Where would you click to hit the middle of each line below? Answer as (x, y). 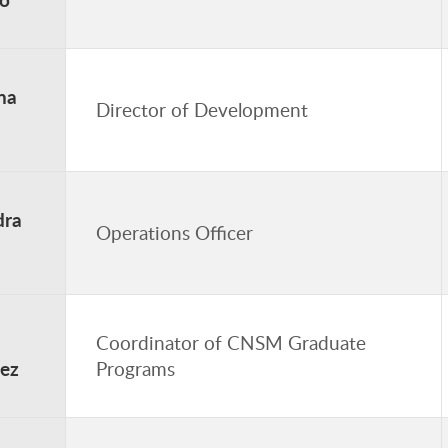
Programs (135, 368)
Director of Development (202, 109)
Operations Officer (174, 232)
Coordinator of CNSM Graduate (231, 342)
